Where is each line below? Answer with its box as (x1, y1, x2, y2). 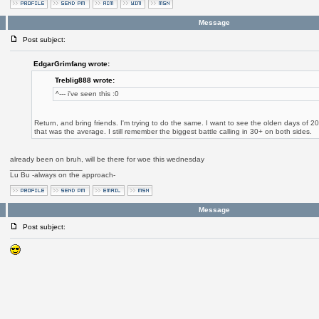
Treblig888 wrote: (55, 76, 115, 84)
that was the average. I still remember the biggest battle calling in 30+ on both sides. (33, 127, 312, 135)
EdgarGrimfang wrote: (33, 60, 110, 68)
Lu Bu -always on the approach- (9, 171, 115, 179)
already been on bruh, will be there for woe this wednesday (9, 155, 204, 163)
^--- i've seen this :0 (56, 90, 119, 98)
